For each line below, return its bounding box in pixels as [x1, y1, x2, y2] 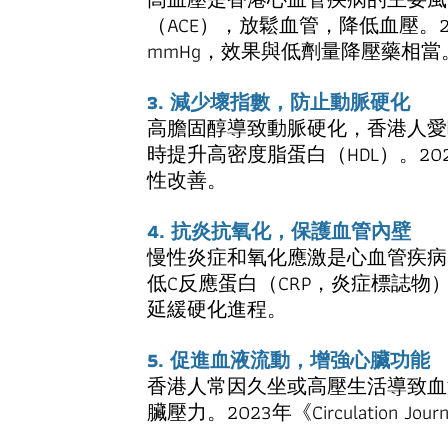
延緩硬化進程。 [147, 293, 287, 325]
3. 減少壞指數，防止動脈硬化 [147, 86, 410, 118]
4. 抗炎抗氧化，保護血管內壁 [147, 215, 411, 247]
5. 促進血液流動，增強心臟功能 [147, 344, 430, 376]
